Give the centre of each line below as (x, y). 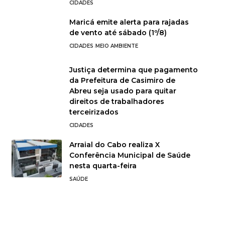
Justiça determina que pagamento (133, 70)
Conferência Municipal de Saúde (130, 155)
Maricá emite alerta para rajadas (129, 22)
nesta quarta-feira (103, 165)
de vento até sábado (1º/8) (118, 32)
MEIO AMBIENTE (117, 46)
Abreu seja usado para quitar (123, 91)
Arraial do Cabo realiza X (114, 144)
